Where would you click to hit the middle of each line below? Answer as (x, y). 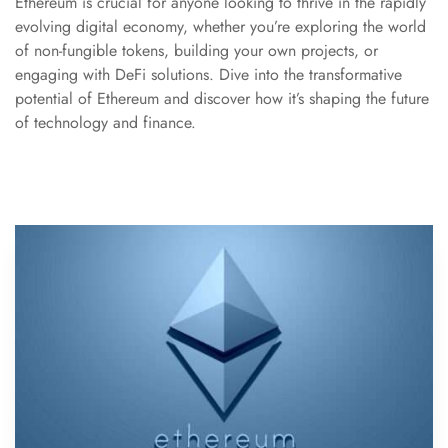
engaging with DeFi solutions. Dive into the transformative (208, 74)
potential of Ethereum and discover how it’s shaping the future (222, 98)
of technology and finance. (105, 122)
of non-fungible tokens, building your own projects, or (196, 50)
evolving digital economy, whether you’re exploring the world (220, 26)
